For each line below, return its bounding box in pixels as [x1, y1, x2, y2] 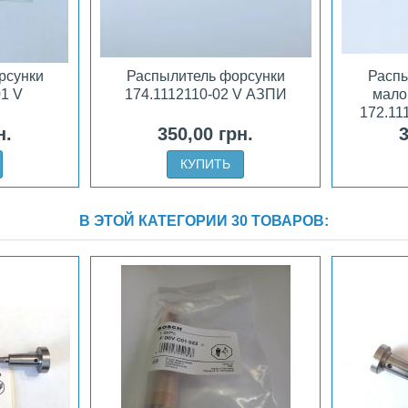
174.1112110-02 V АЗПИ [124, 87, 287, 102]
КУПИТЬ [180, 157, 230, 171]
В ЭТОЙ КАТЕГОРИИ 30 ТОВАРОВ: [79, 213, 329, 229]
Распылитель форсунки [126, 68, 285, 84]
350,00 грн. [158, 124, 253, 144]
